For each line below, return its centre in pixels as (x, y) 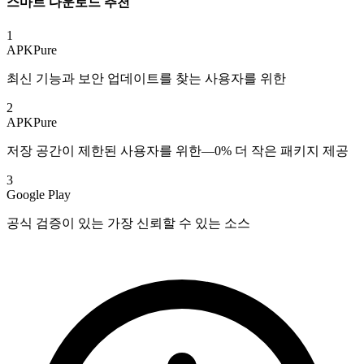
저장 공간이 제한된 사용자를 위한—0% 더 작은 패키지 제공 (178, 151)
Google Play (39, 195)
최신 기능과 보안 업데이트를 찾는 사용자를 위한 (146, 79)
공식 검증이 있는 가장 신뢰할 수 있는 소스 (128, 223)
